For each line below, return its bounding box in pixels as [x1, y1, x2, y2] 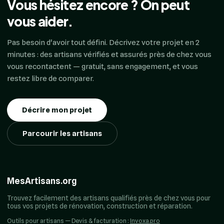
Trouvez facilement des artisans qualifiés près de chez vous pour [7, 194, 210, 202]
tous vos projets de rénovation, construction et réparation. [7, 202, 192, 210]
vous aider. [7, 12, 72, 29]
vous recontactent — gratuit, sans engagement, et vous [7, 61, 198, 71]
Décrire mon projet [22, 105, 92, 114]
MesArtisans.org [7, 175, 77, 186]
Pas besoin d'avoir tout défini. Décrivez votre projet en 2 [7, 37, 199, 47]
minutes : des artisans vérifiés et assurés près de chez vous [7, 49, 211, 59]
